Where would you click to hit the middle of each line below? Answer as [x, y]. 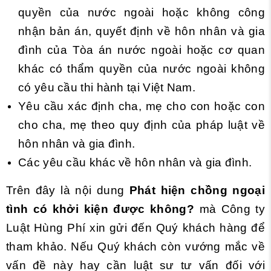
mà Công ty [229, 209]
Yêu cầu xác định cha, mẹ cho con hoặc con [142, 106]
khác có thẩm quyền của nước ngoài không [142, 68]
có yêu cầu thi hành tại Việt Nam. [107, 87]
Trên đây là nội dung [68, 190]
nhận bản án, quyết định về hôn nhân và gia [142, 31]
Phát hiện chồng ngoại [197, 190]
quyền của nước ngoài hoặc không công [142, 12]
